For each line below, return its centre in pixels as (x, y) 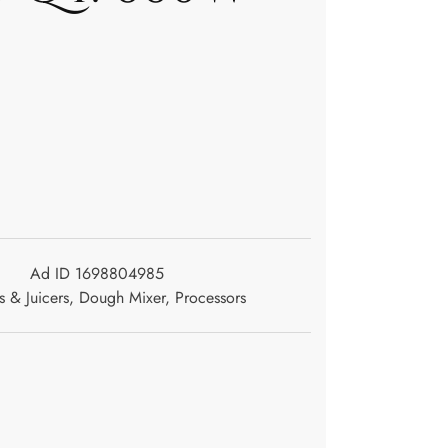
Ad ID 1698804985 (97, 273)
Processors (210, 297)
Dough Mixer (122, 297)
